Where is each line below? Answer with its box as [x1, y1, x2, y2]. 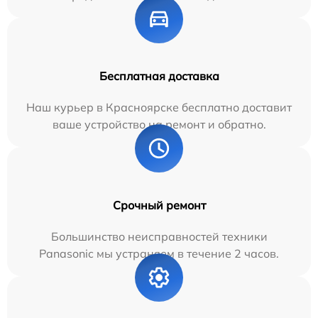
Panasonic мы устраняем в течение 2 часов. [39, 246, 279, 261]
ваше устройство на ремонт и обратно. [52, 116, 266, 131]
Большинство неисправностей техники [50, 229, 268, 243]
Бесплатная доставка [99, 68, 219, 83]
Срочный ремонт [112, 197, 206, 212]
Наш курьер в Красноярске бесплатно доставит [26, 99, 292, 114]
